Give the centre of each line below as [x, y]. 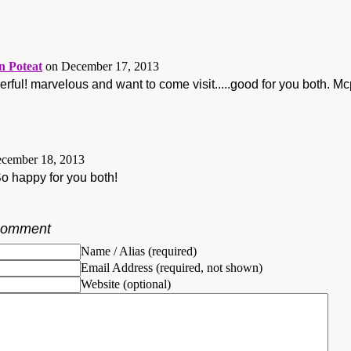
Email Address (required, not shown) [172, 267]
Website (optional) [126, 284]
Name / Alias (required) [139, 251]
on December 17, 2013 [102, 66]
